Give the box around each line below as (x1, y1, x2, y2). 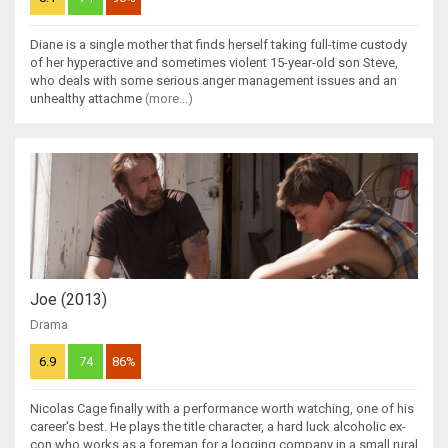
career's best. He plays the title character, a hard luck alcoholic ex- (30, 418, 406, 434)
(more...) (145, 90, 193, 106)
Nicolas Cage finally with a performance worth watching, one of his (30, 400, 414, 416)
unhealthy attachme (30, 90, 145, 106)
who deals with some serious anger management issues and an (30, 72, 397, 88)
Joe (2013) (30, 289, 107, 309)
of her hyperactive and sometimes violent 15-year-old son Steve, (30, 54, 398, 70)
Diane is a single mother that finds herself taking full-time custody (30, 36, 407, 52)
